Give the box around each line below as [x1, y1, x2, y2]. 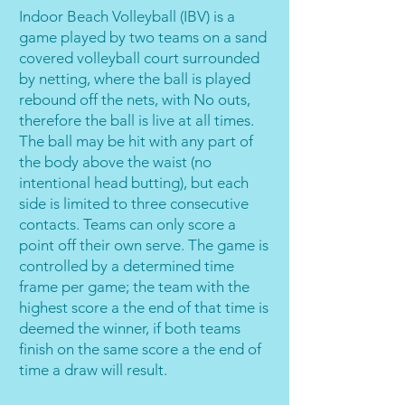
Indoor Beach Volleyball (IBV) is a [19, 7, 235, 25]
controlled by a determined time [19, 257, 234, 275]
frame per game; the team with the [19, 278, 250, 296]
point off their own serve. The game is [19, 236, 268, 254]
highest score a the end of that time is [19, 298, 268, 316]
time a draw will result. [19, 361, 167, 379]
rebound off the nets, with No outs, [19, 90, 250, 108]
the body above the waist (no [19, 153, 212, 171]
